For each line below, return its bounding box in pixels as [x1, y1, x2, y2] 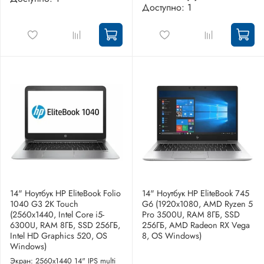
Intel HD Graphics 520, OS [10, 229, 107, 242]
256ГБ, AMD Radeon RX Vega [142, 219, 250, 231]
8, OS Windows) [142, 229, 202, 242]
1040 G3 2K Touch [10, 197, 78, 210]
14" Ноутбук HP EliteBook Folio [10, 187, 121, 199]
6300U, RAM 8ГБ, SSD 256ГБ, [10, 219, 120, 231]
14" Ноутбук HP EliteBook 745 [142, 187, 249, 199]
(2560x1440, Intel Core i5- [10, 208, 104, 220]
